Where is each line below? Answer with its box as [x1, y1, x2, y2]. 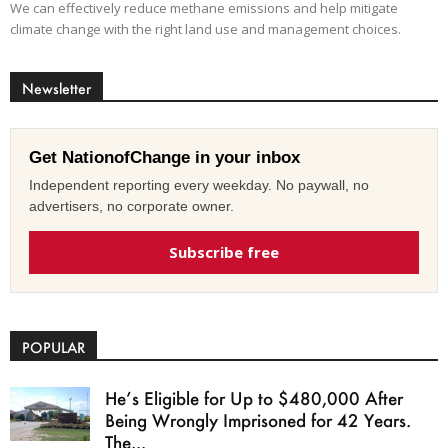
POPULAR [22, 338, 85, 358]
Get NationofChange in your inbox [29, 148, 300, 168]
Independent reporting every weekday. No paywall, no [29, 177, 369, 194]
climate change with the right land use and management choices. [10, 20, 401, 39]
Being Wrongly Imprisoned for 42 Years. [105, 409, 411, 432]
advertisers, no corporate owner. [29, 198, 234, 215]
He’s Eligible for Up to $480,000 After [105, 387, 403, 410]
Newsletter [22, 79, 91, 99]
